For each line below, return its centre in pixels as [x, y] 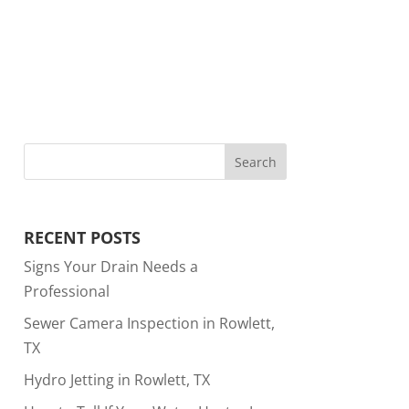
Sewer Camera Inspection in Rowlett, [149, 323]
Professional [66, 291]
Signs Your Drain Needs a [110, 266]
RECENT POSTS [82, 237]
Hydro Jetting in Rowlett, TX [116, 379]
